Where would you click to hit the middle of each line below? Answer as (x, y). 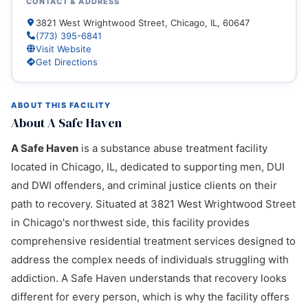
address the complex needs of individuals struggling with (150, 260)
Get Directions (66, 62)
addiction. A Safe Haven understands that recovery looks (149, 278)
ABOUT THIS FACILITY (61, 105)
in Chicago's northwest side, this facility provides (130, 222)
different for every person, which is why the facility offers (150, 297)
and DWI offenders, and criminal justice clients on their (144, 185)
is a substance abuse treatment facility (173, 148)
